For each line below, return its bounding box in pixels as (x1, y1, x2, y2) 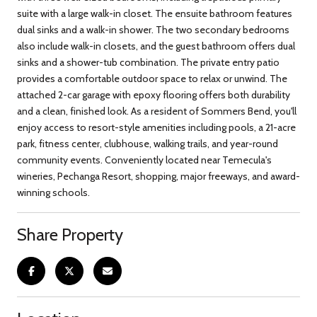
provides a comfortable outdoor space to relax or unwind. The (17, 71, 287, 85)
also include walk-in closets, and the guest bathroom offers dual (17, 39, 295, 52)
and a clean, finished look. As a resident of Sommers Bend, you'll (17, 104, 296, 117)
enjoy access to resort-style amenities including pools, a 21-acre (17, 120, 296, 134)
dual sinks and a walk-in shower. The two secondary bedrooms (17, 23, 289, 36)
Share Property (17, 224, 123, 245)
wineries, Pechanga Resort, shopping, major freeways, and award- (17, 169, 300, 183)
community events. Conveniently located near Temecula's (17, 153, 272, 166)
